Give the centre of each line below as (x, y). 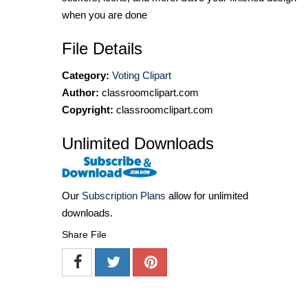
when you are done (104, 15)
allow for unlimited (207, 196)
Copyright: (88, 110)
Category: (86, 76)
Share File (84, 235)
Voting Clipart (142, 76)
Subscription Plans (124, 196)
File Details (102, 49)
